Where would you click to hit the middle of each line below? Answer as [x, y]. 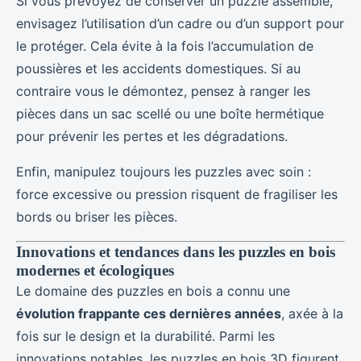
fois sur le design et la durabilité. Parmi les [145, 336]
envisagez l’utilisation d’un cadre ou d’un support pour [180, 23]
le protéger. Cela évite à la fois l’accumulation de [165, 46]
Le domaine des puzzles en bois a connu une [153, 290]
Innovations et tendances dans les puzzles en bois [176, 251]
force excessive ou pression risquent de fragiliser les [177, 194]
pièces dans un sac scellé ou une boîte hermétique [170, 113]
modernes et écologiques [95, 270]
